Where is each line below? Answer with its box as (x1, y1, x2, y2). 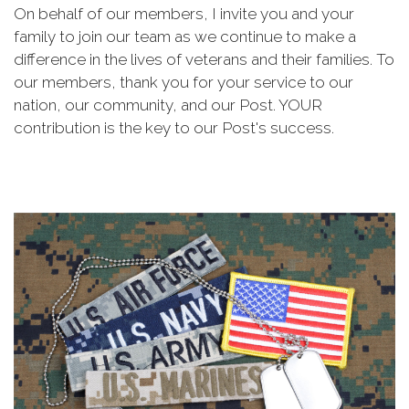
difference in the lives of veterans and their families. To (14, 50, 394, 68)
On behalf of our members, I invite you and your (14, 5, 354, 23)
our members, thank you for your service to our (14, 73, 353, 91)
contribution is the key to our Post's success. (14, 119, 334, 137)
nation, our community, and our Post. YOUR (14, 96, 322, 114)
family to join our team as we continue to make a (14, 27, 356, 46)
